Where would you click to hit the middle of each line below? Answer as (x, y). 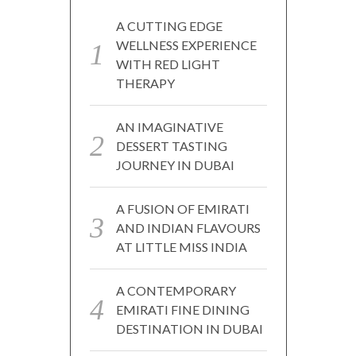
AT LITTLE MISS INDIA (181, 246)
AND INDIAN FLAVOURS (188, 227)
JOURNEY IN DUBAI (175, 164)
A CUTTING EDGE (169, 25)
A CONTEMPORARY (176, 290)
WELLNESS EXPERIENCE (186, 44)
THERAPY (145, 83)
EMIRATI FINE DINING (182, 309)
